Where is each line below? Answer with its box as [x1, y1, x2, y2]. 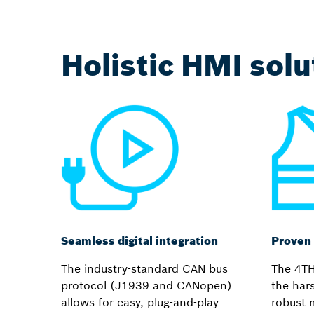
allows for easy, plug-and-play [61, 294, 219, 309]
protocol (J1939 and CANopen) [61, 278, 232, 292]
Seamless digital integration [61, 233, 218, 247]
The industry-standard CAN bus [61, 261, 228, 275]
